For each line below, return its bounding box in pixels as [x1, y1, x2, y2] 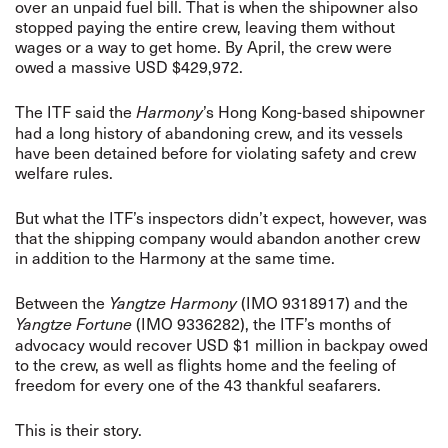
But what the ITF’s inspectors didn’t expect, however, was [15, 205, 427, 229]
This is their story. [15, 417, 146, 441]
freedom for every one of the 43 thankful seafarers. [15, 372, 389, 396]
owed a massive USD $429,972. [15, 54, 247, 78]
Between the [15, 290, 109, 314]
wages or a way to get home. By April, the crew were [15, 34, 392, 58]
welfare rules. [15, 160, 117, 184]
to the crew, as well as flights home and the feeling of [15, 352, 396, 376]
